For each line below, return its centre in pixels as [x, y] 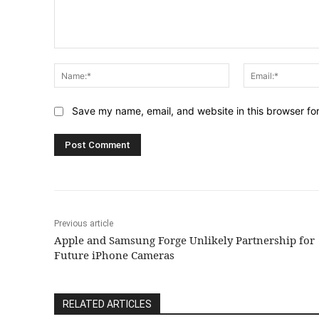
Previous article [84, 223]
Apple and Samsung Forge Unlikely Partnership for [184, 240]
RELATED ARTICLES [107, 304]
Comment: [77, 56]
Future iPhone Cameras [114, 255]
